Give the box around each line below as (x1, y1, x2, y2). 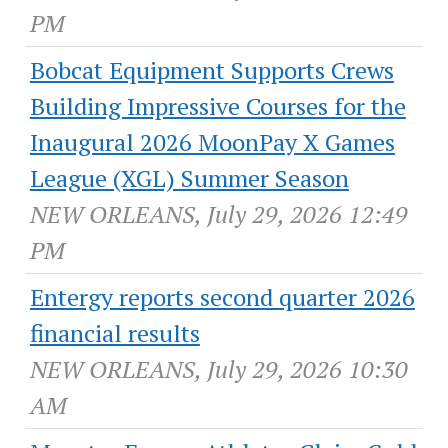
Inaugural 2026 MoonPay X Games (29, 125, 395, 158)
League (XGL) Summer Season (29, 161, 349, 194)
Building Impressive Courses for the (29, 89, 406, 122)
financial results (29, 316, 200, 349)
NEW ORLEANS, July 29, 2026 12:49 (29, 197, 408, 230)
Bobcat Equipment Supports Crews (29, 53, 394, 86)
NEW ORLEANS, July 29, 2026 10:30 (29, 352, 408, 385)
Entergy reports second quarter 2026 (29, 280, 415, 313)
